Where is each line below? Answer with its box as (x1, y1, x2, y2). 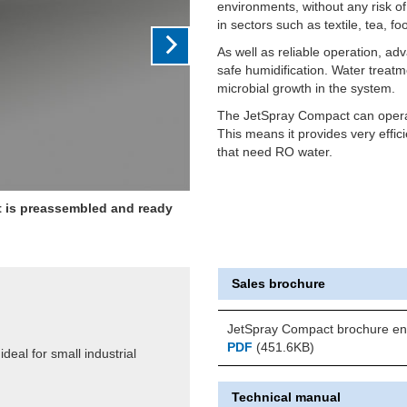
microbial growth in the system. (217, 81, 395, 95)
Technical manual (231, 389, 341, 404)
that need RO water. (217, 144, 333, 159)
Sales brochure (231, 275, 325, 291)
